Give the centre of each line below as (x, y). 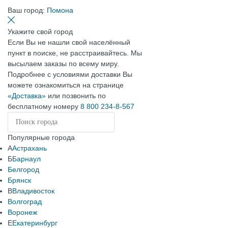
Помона (60, 10)
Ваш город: (26, 10)
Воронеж (22, 212)
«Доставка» (27, 96)
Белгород (23, 169)
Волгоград (25, 202)
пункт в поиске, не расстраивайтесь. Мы (75, 53)
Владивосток (33, 191)
